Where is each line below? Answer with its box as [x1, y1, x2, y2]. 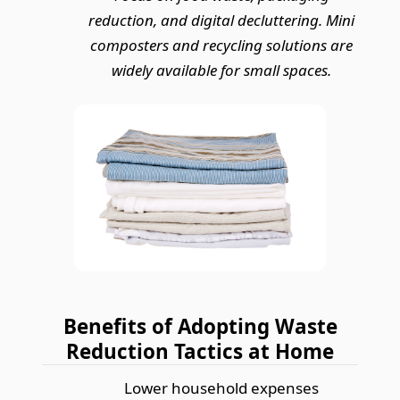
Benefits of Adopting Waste [62, 312, 337, 341]
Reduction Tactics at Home [66, 337, 334, 366]
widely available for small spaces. [112, 59, 331, 80]
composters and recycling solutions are [90, 34, 353, 55]
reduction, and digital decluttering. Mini [88, 9, 354, 30]
